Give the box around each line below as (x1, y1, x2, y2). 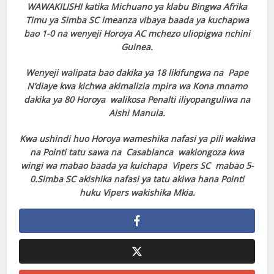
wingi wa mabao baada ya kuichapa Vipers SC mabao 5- (20, 160, 254, 171)
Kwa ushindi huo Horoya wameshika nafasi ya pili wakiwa (19, 133, 255, 144)
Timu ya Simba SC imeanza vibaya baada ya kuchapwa (25, 14, 249, 26)
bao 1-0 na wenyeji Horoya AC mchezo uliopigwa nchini (24, 28, 250, 39)
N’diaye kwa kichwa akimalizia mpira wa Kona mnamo (27, 80, 247, 92)
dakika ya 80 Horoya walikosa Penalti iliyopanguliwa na (24, 94, 250, 105)
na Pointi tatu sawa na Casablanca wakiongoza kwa (30, 146, 244, 158)
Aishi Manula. (109, 107, 165, 119)
